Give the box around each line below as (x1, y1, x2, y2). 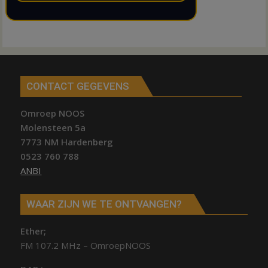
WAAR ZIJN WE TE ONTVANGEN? (26, 198, 182, 211)
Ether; (20, 225, 47, 237)
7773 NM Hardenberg (20, 135, 114, 148)
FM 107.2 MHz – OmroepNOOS (20, 239, 151, 252)
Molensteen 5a (20, 121, 86, 133)
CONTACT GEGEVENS (26, 80, 130, 92)
